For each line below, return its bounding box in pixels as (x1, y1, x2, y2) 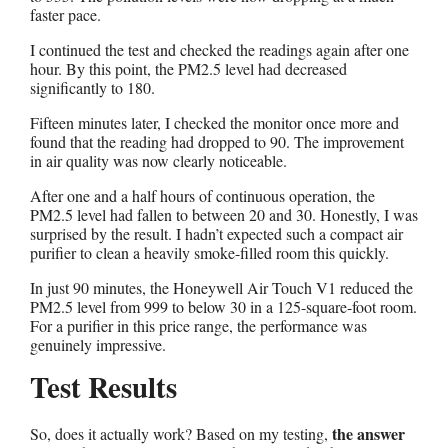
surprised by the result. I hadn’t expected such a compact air (30, 222, 403, 244)
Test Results (30, 365, 177, 408)
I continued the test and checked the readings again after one (30, 38, 409, 60)
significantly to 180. (30, 76, 155, 98)
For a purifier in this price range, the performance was (30, 314, 367, 336)
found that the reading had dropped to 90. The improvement (30, 130, 404, 152)
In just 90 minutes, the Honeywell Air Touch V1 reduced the (30, 276, 413, 298)
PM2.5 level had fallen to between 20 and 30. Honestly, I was (30, 203, 418, 225)
